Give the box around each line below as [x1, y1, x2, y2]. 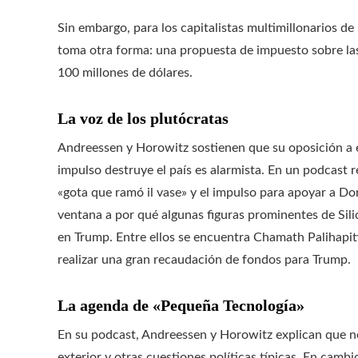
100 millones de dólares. [58, 66, 193, 79]
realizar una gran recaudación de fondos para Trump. [58, 253, 351, 266]
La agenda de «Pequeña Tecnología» [58, 296, 304, 314]
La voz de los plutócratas [58, 109, 229, 127]
